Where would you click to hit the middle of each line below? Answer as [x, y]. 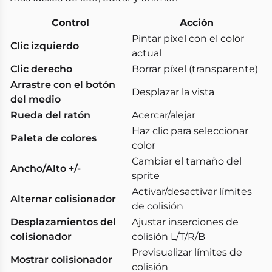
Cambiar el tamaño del [187, 161]
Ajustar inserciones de [185, 222]
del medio [36, 100]
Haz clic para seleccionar [190, 131]
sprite [146, 176]
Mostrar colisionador [61, 260]
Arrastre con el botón [63, 85]
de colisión [158, 206]
